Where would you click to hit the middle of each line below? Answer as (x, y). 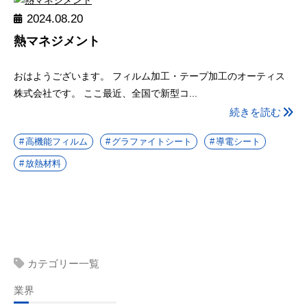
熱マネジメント (57, 41)
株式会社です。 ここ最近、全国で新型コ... (106, 93)
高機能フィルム (57, 141)
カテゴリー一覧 (63, 263)
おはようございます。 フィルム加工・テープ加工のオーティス (149, 76)
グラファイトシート (152, 141)
